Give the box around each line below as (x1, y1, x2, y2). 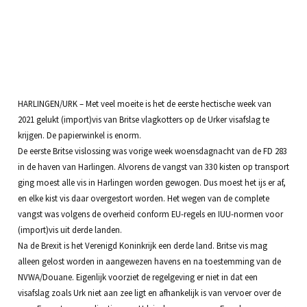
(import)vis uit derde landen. (17, 223, 122, 235)
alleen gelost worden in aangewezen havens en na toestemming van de (17, 255, 281, 267)
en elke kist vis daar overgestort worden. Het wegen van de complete (17, 192, 269, 204)
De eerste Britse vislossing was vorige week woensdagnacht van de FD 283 (17, 145, 287, 156)
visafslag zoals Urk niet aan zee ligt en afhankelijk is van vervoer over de (17, 286, 281, 298)
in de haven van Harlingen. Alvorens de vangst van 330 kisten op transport (17, 160, 289, 172)
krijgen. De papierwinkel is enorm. (17, 129, 141, 140)
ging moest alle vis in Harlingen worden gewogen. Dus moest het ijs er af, (17, 176, 286, 188)
